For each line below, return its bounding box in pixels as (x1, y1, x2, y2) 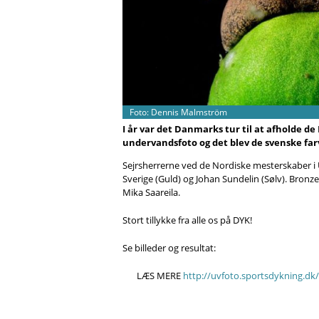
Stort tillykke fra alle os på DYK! (122, 213, 252, 226)
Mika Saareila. (122, 185, 180, 199)
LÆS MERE (136, 268, 183, 282)
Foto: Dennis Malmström (129, 105, 227, 117)
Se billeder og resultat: (122, 241, 216, 254)
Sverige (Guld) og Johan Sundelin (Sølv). (122, 172, 289, 185)
